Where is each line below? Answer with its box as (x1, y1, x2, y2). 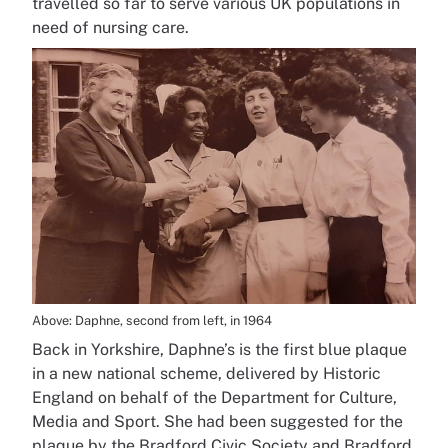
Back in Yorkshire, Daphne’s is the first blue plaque (32, 340, 407, 360)
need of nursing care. (32, 18, 193, 38)
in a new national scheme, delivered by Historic (32, 364, 381, 384)
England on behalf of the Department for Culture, (32, 388, 397, 408)
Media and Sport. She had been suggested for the (32, 412, 403, 432)
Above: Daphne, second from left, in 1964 (32, 313, 272, 329)
